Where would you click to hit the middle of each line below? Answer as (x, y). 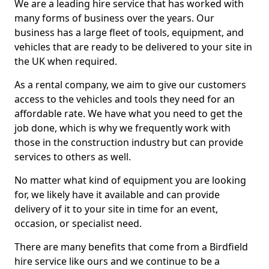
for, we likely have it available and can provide (117, 195)
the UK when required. (66, 61)
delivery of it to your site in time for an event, (116, 209)
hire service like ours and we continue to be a (117, 261)
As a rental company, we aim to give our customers (130, 85)
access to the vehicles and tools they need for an (125, 99)
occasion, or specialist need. (78, 223)
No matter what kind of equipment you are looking (130, 180)
